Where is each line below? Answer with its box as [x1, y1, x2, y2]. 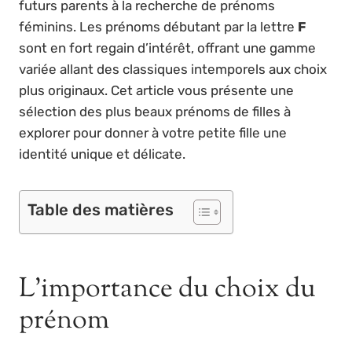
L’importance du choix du [19, 269, 316, 309]
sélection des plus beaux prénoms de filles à [19, 103, 291, 119]
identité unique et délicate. [19, 145, 185, 162]
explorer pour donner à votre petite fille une [19, 124, 287, 141]
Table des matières [27, 200, 174, 219]
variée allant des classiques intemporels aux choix [19, 60, 327, 77]
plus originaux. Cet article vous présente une [19, 82, 294, 98]
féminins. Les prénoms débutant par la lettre [19, 18, 298, 35]
